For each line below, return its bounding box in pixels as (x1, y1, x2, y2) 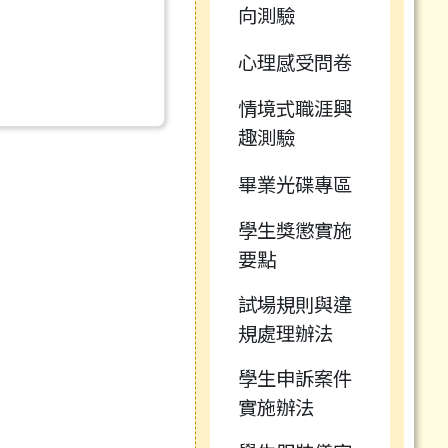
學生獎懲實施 (237, 216, 352, 245)
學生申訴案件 (237, 364, 352, 393)
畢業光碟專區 (237, 169, 352, 198)
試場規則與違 (237, 290, 352, 319)
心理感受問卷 (237, 47, 352, 76)
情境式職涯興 (237, 94, 352, 123)
